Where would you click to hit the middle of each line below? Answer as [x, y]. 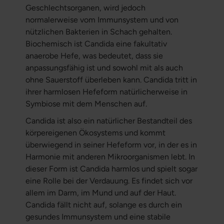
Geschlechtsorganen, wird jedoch [85, 8]
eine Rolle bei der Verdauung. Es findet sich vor [109, 181]
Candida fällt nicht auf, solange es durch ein [103, 205]
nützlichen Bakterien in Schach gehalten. [98, 32]
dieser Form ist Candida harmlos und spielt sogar [111, 169]
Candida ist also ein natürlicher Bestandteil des [108, 121]
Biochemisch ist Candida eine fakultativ [96, 44]
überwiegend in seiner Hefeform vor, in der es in [111, 145]
